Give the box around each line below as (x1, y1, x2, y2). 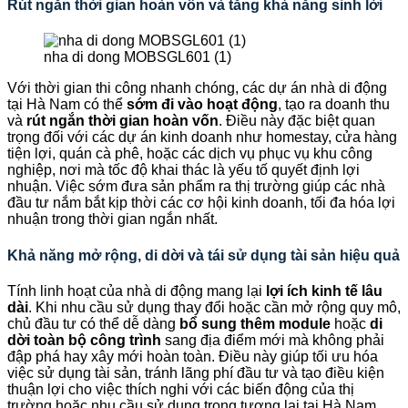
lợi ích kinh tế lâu (266, 282, 382, 299)
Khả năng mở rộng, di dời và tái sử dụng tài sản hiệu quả (7, 247, 400, 263)
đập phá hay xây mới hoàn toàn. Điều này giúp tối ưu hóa (7, 348, 378, 364)
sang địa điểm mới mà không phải (161, 331, 384, 348)
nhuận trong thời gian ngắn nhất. (7, 211, 218, 228)
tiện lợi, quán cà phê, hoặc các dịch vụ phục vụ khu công (7, 146, 372, 162)
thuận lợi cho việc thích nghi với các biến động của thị (7, 381, 354, 397)
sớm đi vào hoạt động (127, 97, 278, 113)
